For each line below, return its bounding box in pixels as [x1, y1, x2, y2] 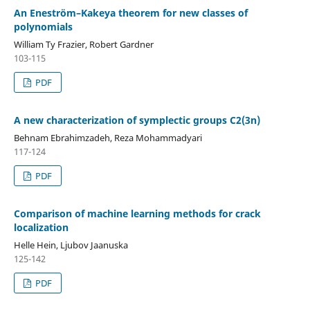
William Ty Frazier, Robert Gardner [13, 37, 154, 51]
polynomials [13, 19, 73, 33]
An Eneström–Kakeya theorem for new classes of [13, 6, 248, 19]
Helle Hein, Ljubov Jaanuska [13, 238, 128, 251]
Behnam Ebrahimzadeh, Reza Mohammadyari [13, 131, 202, 144]
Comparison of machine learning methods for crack [13, 206, 261, 220]
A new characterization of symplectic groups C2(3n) [13, 113, 260, 127]
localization [13, 220, 69, 234]
